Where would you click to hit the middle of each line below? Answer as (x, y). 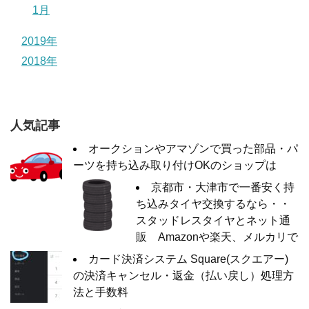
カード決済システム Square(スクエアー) (188, 259)
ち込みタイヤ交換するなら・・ (213, 204)
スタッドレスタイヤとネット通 (213, 221)
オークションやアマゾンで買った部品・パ (193, 149)
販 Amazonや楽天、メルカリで (217, 237)
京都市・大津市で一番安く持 (223, 188)
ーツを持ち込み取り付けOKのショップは (175, 166)
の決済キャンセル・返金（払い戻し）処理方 (183, 276)
